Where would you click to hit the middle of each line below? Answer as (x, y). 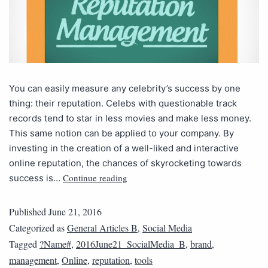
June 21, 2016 (75, 211)
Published (29, 211)
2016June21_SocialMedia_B (131, 243)
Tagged (24, 243)
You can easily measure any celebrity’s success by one (125, 88)
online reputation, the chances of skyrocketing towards (125, 163)
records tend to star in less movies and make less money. (130, 118)
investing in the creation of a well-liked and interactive (124, 148)
